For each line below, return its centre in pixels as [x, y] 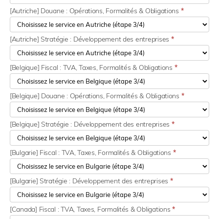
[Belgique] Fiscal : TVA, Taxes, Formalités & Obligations [92, 68]
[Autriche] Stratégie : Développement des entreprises [90, 39]
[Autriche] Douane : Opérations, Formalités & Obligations [95, 11]
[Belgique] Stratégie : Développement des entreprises [91, 124]
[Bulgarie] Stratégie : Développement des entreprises [90, 181]
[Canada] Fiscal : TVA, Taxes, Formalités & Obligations [91, 209]
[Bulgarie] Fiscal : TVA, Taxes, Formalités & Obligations [91, 153]
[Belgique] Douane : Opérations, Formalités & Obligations [96, 96]
